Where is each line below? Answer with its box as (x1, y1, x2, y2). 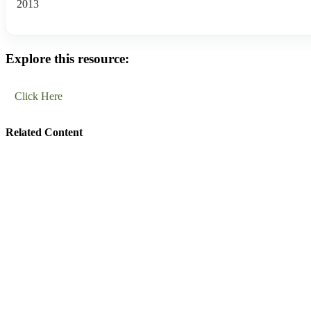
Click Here (15, 90, 62, 103)
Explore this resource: (6, 51, 129, 67)
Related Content (6, 126, 83, 139)
